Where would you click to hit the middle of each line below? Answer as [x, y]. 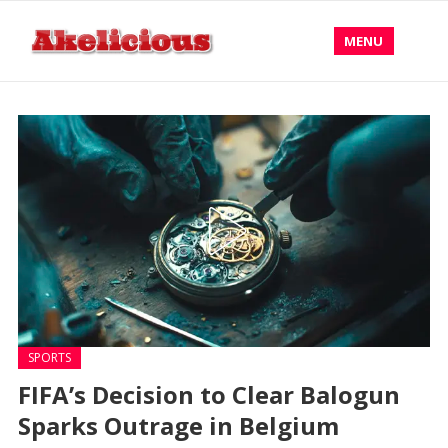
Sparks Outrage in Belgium [178, 425]
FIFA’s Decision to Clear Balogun [208, 394]
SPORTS [49, 357]
